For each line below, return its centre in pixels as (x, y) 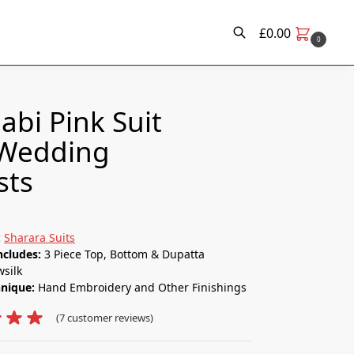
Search (56, 80)
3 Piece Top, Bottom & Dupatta (125, 254)
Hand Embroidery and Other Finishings (143, 287)
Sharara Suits (40, 237)
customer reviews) (109, 317)
